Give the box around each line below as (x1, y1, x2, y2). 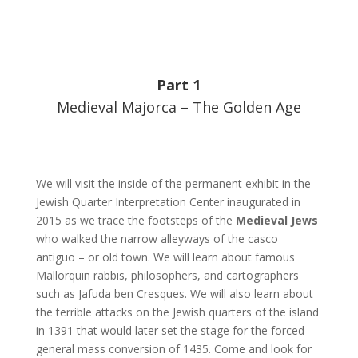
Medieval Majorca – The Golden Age (56, 97, 301, 117)
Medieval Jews (235, 213, 318, 228)
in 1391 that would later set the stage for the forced (35, 323, 304, 338)
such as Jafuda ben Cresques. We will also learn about (35, 286, 313, 301)
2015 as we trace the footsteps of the (35, 213, 236, 228)
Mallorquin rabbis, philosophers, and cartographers (35, 268, 299, 283)
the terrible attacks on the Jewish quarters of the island (35, 304, 319, 320)
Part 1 (157, 75, 201, 94)
